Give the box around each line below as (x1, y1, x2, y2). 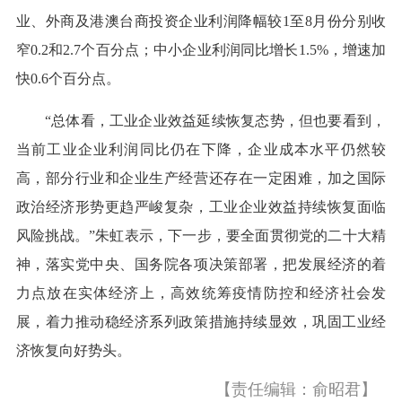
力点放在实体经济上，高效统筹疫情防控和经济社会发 (15, 285, 387, 301)
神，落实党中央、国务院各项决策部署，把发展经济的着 (15, 257, 387, 273)
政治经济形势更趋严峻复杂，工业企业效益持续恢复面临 (15, 199, 387, 215)
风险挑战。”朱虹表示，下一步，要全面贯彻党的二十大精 (15, 228, 387, 244)
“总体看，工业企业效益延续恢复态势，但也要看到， (44, 113, 387, 129)
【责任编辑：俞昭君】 (215, 380, 378, 399)
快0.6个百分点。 (15, 71, 120, 87)
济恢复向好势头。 (15, 343, 131, 359)
